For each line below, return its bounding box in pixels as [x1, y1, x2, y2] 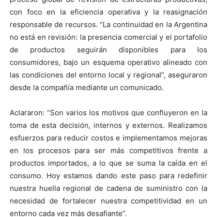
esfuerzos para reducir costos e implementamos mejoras [10, 133, 207, 142]
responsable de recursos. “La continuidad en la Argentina [10, 19, 207, 29]
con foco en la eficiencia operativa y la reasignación [10, 7, 207, 16]
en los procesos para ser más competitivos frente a [10, 145, 207, 155]
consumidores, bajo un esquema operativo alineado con [10, 57, 207, 67]
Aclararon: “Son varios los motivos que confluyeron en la [10, 108, 207, 117]
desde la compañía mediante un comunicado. [10, 82, 164, 92]
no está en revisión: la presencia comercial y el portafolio [10, 32, 207, 42]
